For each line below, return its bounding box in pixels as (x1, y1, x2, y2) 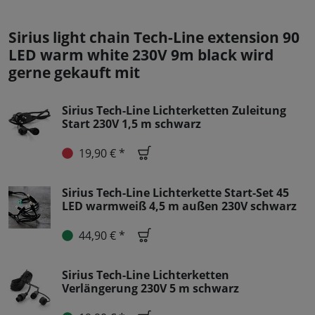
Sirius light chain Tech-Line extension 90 (8, 27, 300, 48)
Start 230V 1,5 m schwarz (62, 116, 201, 132)
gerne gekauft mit (8, 63, 140, 83)
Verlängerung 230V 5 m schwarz (62, 281, 239, 297)
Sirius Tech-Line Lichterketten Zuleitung (62, 103, 286, 119)
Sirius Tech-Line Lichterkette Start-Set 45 (62, 185, 289, 201)
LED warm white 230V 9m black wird (8, 45, 274, 65)
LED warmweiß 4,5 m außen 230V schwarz (62, 198, 297, 214)
